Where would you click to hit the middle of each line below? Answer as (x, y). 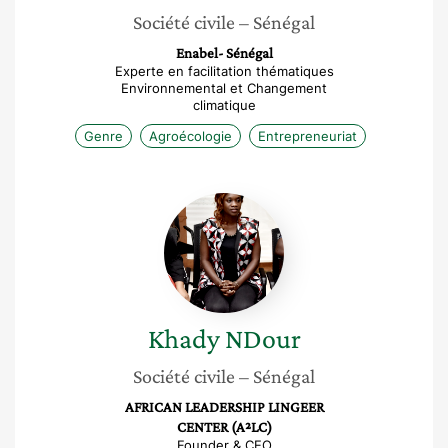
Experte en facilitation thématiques (224, 71)
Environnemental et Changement (224, 88)
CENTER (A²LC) (224, 427)
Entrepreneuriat (307, 136)
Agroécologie (190, 136)
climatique (224, 105)
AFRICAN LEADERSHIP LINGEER (224, 407)
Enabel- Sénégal (224, 53)
